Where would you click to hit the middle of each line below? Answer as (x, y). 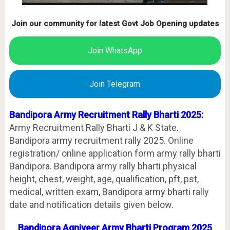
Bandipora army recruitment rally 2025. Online (101, 140)
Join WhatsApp (115, 51)
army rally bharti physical (146, 166)
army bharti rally (176, 192)
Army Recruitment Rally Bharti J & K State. (94, 128)
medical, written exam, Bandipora (76, 192)
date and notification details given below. (91, 205)
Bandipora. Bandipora (52, 166)
